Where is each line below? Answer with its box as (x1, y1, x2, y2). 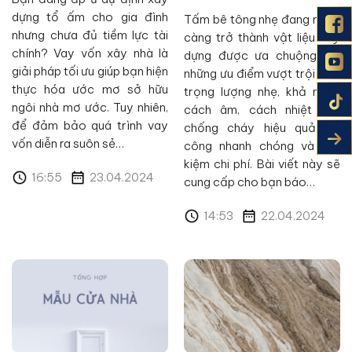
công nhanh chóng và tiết (184, 138, 340, 153)
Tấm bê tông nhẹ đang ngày (184, 12, 340, 27)
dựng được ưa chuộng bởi (184, 48, 340, 63)
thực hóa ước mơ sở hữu (12, 82, 168, 97)
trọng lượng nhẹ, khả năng (184, 84, 340, 99)
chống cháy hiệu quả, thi (184, 120, 340, 135)
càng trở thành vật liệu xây (184, 30, 340, 45)
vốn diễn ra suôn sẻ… (12, 136, 124, 151)
